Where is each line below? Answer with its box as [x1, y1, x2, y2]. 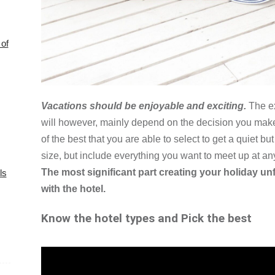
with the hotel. [41, 183, 106, 194]
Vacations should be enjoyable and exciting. [41, 100, 246, 111]
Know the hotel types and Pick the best [41, 211, 252, 225]
